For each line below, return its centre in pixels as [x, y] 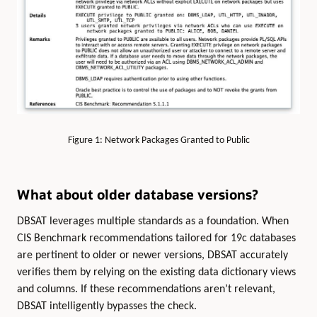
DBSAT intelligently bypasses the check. [107, 306]
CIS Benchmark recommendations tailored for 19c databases [156, 238]
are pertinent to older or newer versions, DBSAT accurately [152, 255]
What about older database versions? [138, 195]
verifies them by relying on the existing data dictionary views [156, 272]
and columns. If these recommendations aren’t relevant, [146, 289]
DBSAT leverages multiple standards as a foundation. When [153, 221]
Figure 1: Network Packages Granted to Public [158, 140]
